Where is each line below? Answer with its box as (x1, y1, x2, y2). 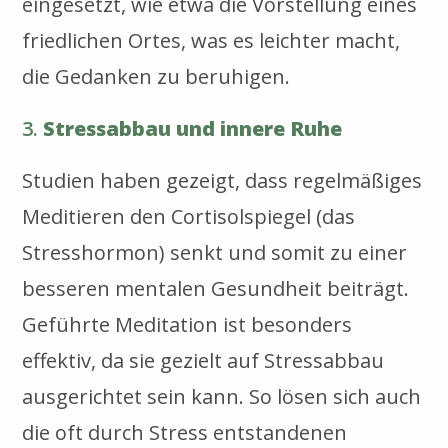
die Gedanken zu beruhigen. (22, 62, 291, 90)
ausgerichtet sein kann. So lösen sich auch (22, 382, 422, 410)
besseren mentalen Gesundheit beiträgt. (22, 274, 410, 302)
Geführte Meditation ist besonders (22, 310, 353, 338)
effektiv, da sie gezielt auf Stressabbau (22, 346, 385, 374)
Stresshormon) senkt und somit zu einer (22, 238, 408, 266)
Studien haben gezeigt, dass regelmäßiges (22, 166, 423, 194)
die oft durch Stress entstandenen (22, 418, 348, 446)
